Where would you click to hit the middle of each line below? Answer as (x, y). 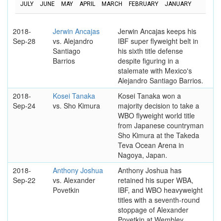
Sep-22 (24, 180)
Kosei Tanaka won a (149, 95)
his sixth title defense (150, 51)
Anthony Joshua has (149, 170)
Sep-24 (24, 105)
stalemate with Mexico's (155, 70)
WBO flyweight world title (156, 115)
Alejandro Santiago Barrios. (160, 80)
